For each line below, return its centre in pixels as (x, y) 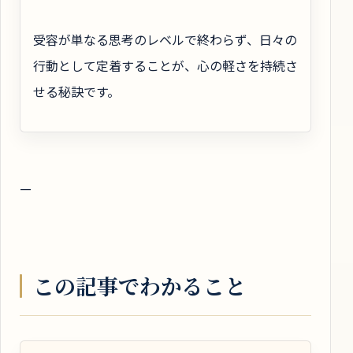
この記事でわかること (139, 285)
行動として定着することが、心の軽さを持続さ (165, 66)
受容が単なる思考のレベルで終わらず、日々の (165, 40)
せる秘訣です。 (76, 92)
